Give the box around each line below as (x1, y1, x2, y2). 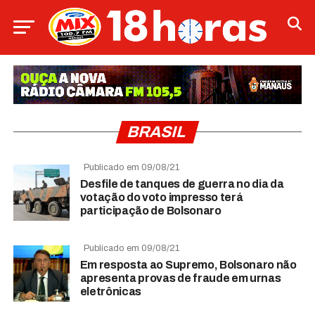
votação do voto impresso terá (79, 191, 243, 203)
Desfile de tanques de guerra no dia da (79, 177, 284, 190)
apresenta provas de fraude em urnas (79, 271, 281, 284)
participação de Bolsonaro (79, 204, 221, 217)
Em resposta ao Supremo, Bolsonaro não (79, 258, 297, 271)
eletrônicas (79, 285, 142, 297)
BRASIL (125, 122, 190, 141)
